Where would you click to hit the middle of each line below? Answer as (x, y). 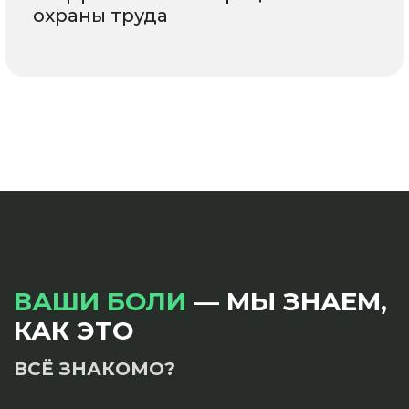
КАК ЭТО (73, 330)
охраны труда (100, 15)
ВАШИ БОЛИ (100, 301)
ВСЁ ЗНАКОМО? (94, 368)
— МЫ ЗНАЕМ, (287, 301)
